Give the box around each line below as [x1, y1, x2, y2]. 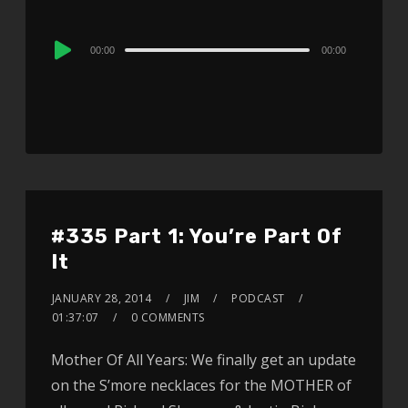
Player [49, 58, 93, 79]
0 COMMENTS [130, 310, 205, 326]
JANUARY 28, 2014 [51, 291, 152, 307]
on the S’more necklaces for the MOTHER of [50, 375, 352, 396]
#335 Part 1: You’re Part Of [50, 224, 342, 250]
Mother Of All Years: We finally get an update [50, 350, 356, 371]
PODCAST [231, 291, 285, 307]
